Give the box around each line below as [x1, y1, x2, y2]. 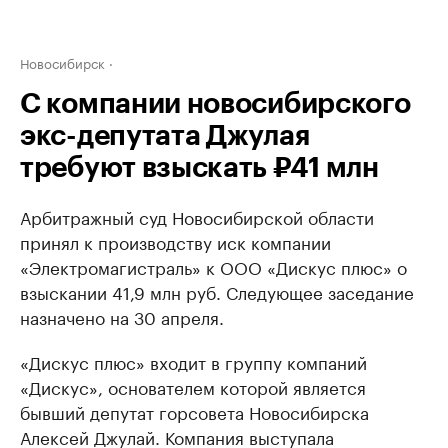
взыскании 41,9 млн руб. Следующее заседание [20, 278, 414, 304]
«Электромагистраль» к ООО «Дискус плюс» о [20, 253, 407, 279]
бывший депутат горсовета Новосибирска [20, 398, 369, 424]
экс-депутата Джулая [20, 122, 310, 150]
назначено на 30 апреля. [20, 303, 224, 329]
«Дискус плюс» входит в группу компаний [20, 348, 367, 374]
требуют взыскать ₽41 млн [20, 154, 379, 182]
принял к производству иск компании [20, 228, 331, 254]
